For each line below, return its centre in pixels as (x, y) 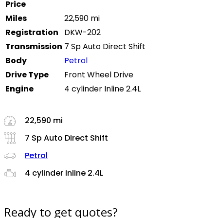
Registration (32, 33)
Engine (19, 89)
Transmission (34, 47)
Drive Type (27, 75)
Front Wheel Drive (99, 75)
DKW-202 (82, 33)
